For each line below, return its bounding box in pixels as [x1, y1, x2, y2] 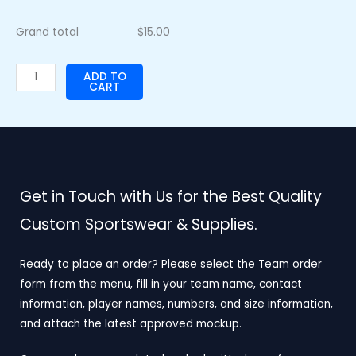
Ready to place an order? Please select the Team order [20, 256, 322, 272]
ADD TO [83, 68, 126, 84]
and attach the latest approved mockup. [20, 315, 245, 331]
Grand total [16, 24, 79, 40]
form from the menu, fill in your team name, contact [20, 276, 302, 292]
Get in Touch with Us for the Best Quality [20, 185, 322, 207]
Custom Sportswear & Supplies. [20, 213, 257, 235]
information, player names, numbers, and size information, [20, 296, 333, 311]
